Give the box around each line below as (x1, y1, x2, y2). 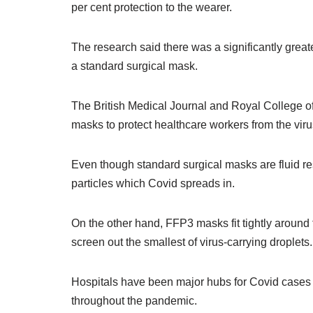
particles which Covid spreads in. (71, 177, 235, 189)
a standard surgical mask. (71, 60, 198, 72)
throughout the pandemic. (71, 295, 197, 307)
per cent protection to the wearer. (71, 1, 232, 13)
